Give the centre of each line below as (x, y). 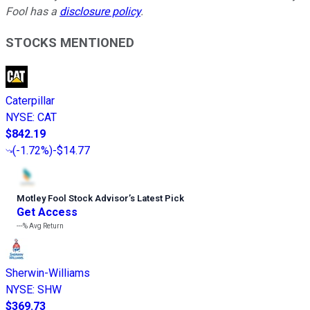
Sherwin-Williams (48, 273)
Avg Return (46, 226)
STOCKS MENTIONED (70, 43)
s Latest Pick (157, 198)
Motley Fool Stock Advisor (73, 198)
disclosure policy (100, 12)
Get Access (47, 212)
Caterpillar (30, 100)
